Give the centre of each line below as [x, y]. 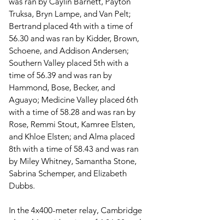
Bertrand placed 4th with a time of [72, 26]
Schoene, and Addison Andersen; [70, 50]
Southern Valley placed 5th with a [70, 63]
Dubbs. [23, 185]
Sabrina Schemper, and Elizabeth [69, 173]
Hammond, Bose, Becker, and [63, 87]
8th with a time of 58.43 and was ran [75, 149]
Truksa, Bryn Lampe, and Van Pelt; [71, 14]
